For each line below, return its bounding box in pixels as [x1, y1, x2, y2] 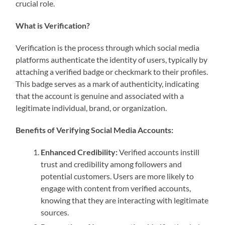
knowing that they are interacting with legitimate [41, 195, 209, 205]
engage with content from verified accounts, [41, 183, 191, 193]
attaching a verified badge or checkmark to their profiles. [16, 67, 208, 77]
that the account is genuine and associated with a [16, 91, 184, 101]
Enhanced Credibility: [41, 147, 118, 157]
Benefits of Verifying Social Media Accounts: [16, 125, 174, 135]
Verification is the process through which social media [16, 43, 200, 53]
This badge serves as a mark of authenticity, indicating [16, 79, 199, 89]
